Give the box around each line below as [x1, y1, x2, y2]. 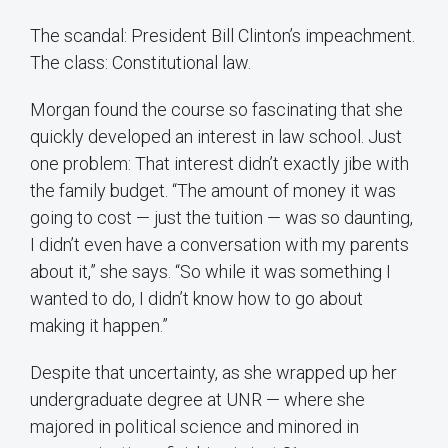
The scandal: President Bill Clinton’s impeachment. [30, 25, 415, 47]
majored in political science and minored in [30, 416, 359, 438]
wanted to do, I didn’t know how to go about [30, 288, 363, 310]
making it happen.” [30, 315, 168, 337]
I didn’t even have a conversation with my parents [30, 234, 409, 256]
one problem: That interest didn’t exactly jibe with [30, 153, 409, 175]
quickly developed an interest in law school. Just [30, 126, 402, 148]
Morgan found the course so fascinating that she [30, 99, 403, 121]
